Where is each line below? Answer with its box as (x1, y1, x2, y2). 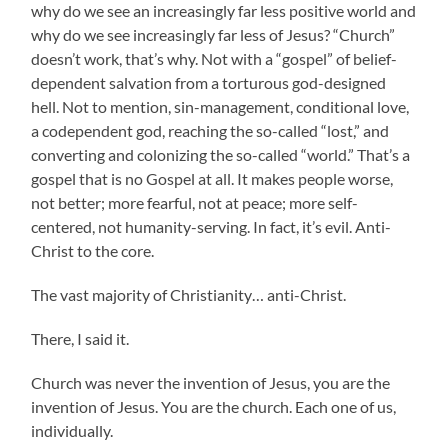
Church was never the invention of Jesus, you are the (31, 372, 391, 392)
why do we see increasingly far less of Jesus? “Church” (31, 24, 396, 44)
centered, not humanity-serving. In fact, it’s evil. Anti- (31, 216, 392, 236)
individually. (31, 420, 114, 440)
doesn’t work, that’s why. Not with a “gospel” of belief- (31, 48, 398, 68)
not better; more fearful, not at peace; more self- (31, 192, 359, 212)
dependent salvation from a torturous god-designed (31, 72, 387, 92)
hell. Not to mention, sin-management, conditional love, (31, 96, 410, 116)
